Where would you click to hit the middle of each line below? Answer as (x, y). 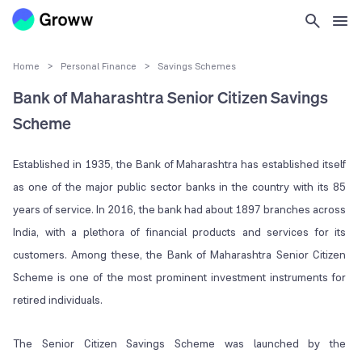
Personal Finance (99, 66)
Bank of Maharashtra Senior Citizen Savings (170, 98)
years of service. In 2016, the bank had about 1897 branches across (180, 210)
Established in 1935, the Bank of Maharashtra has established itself (180, 164)
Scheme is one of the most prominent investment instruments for (180, 278)
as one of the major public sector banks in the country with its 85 (180, 187)
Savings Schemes (197, 66)
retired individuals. (58, 300)
